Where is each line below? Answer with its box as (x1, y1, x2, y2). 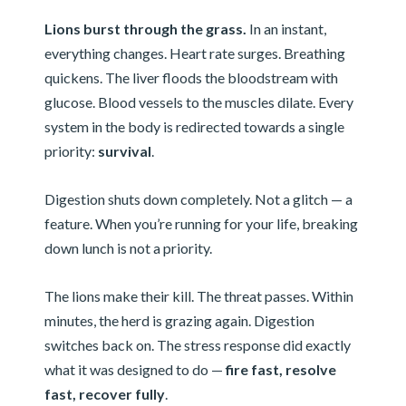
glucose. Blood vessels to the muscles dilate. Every (43, 93, 353, 111)
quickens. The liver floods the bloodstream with (43, 69, 338, 87)
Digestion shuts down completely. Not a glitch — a (43, 190, 353, 208)
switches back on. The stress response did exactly (43, 336, 351, 354)
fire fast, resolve (225, 361, 336, 379)
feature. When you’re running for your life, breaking (43, 215, 358, 233)
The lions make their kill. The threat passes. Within (43, 287, 353, 305)
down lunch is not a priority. (43, 239, 212, 257)
